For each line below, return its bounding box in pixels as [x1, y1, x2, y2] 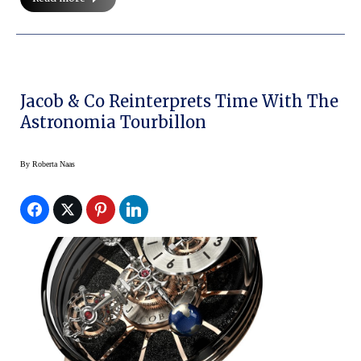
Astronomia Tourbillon [20, 111, 206, 132]
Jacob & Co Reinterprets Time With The [20, 90, 338, 111]
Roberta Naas [32, 159, 75, 168]
